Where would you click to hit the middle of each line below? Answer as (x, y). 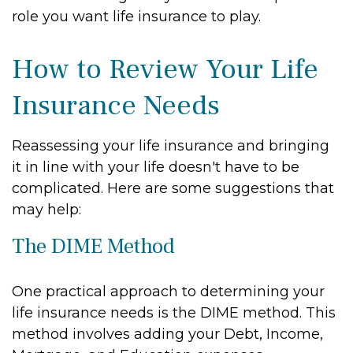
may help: (46, 210)
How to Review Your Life (165, 69)
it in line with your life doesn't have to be (156, 167)
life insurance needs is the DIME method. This (174, 313)
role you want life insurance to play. (136, 17)
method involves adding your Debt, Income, (167, 334)
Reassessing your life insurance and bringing (171, 146)
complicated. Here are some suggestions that (173, 188)
